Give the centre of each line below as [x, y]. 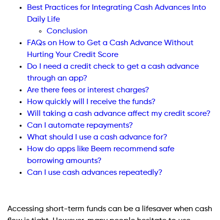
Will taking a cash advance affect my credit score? [119, 114]
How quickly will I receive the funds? [91, 102]
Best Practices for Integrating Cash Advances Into [117, 8]
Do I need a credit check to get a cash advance [113, 67]
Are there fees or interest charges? [88, 90]
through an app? [57, 78]
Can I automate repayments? [80, 125]
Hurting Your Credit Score [73, 55]
